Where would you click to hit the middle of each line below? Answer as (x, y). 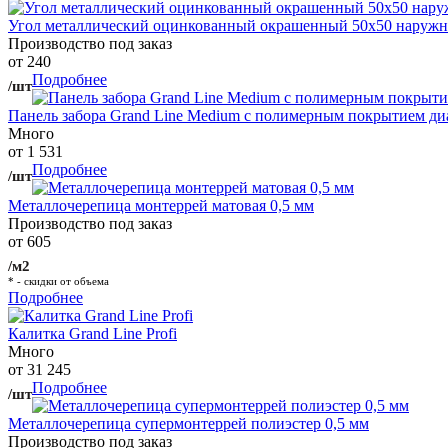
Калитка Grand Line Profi (92, 333)
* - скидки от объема (58, 281)
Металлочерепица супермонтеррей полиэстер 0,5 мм (188, 423)
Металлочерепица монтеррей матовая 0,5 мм (161, 205)
